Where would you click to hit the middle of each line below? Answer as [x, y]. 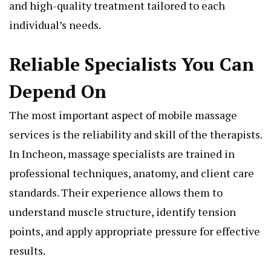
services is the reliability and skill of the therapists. [135, 135]
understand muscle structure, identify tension [122, 212]
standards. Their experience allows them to [116, 193]
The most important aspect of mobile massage [123, 115]
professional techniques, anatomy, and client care [132, 173]
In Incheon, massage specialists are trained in [122, 154]
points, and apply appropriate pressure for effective [135, 231]
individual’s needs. [55, 25]
